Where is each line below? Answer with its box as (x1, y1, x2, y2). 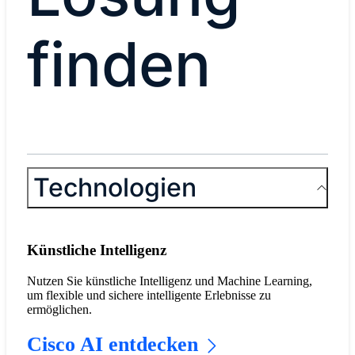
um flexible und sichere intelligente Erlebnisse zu (26, 288, 271, 303)
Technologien (32, 171, 197, 203)
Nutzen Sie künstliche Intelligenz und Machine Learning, (26, 274, 312, 288)
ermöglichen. (26, 303, 92, 317)
